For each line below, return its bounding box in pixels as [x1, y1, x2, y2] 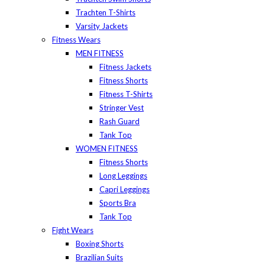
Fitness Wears [52, 35, 101, 44]
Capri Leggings [99, 185, 150, 194]
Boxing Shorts [76, 239, 124, 248]
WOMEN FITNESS [76, 144, 138, 153]
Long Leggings [99, 171, 147, 180]
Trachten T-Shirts [76, 8, 135, 17]
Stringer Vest [99, 103, 144, 112]
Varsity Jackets [76, 21, 128, 31]
